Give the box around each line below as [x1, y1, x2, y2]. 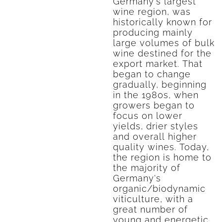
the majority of [112, 163, 180, 173]
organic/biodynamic [112, 183, 206, 194]
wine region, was [112, 6, 191, 17]
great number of [112, 204, 188, 215]
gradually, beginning [112, 79, 207, 90]
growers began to [112, 100, 195, 111]
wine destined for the [112, 48, 212, 58]
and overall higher [112, 131, 197, 142]
